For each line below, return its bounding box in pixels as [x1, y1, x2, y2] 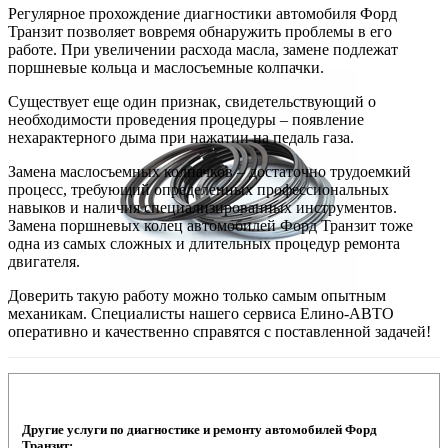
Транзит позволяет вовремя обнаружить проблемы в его [8, 23, 392, 41]
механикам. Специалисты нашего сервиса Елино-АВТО [8, 305, 394, 323]
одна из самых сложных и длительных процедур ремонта [8, 235, 400, 253]
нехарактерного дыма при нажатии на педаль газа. [8, 129, 354, 147]
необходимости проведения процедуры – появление [8, 111, 364, 129]
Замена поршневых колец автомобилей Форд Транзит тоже [8, 217, 413, 235]
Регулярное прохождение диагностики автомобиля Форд [8, 5, 397, 23]
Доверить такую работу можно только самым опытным [8, 287, 386, 305]
